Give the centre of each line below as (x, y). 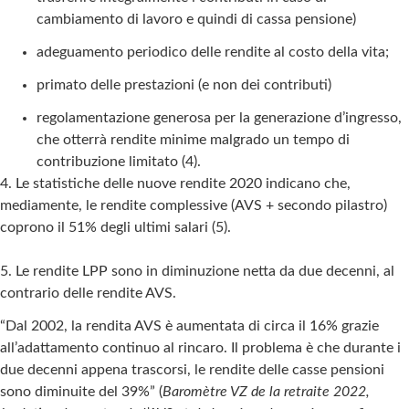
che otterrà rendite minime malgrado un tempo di (193, 139)
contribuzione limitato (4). (119, 161)
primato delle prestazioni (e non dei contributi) (184, 84)
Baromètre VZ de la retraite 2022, (266, 391)
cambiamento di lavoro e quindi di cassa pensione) (196, 19)
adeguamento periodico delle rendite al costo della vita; (213, 52)
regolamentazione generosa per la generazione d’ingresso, (219, 117)
